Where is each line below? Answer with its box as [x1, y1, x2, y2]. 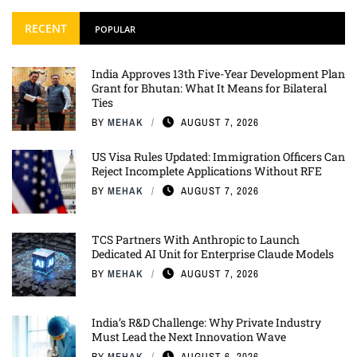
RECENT [25, 21, 67, 37]
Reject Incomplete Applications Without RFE [92, 163, 322, 179]
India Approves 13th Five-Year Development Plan [92, 66, 345, 82]
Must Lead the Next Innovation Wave [92, 329, 286, 345]
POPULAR [95, 23, 135, 36]
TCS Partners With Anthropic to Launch [92, 232, 300, 248]
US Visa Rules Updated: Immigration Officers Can [92, 149, 345, 165]
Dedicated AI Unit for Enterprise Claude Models [92, 246, 334, 262]
